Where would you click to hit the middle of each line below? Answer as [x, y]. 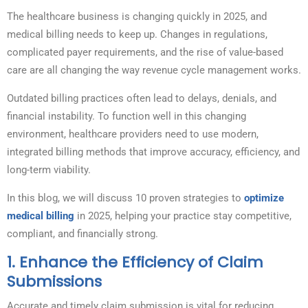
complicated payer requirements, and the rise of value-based [145, 53]
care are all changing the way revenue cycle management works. [154, 70]
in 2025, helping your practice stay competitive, [183, 216]
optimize [264, 198]
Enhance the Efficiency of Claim [141, 263]
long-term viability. [49, 170]
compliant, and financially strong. [82, 234]
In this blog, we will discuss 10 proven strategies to [125, 198]
